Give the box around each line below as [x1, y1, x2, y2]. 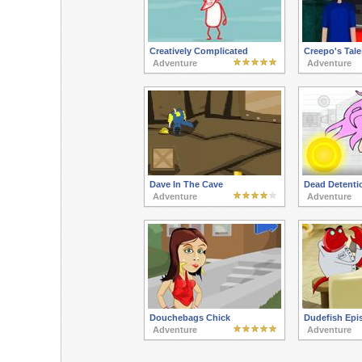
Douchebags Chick [149, 313, 230, 322]
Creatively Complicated [149, 46, 248, 56]
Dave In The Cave [149, 179, 223, 189]
